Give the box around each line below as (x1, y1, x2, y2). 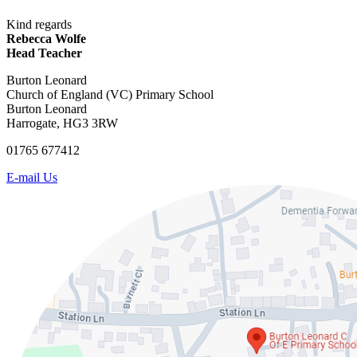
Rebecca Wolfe (6, 31, 86, 45)
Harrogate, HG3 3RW (6, 116, 118, 130)
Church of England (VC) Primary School (6, 87, 214, 101)
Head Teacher (6, 45, 82, 60)
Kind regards (6, 17, 72, 31)
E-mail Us (6, 170, 57, 184)
